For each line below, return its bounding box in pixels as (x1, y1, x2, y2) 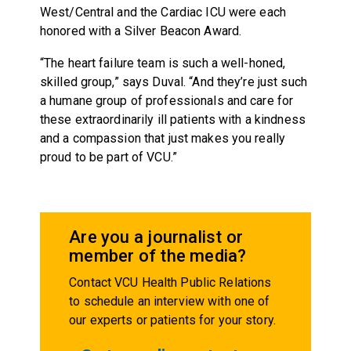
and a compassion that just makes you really (39, 131, 286, 147)
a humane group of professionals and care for (39, 93, 294, 109)
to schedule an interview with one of (69, 294, 270, 309)
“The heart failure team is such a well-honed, (39, 56, 286, 71)
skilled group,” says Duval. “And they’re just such (39, 74, 307, 90)
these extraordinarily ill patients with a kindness (39, 112, 306, 128)
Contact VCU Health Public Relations (69, 275, 272, 291)
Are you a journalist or (69, 227, 244, 248)
